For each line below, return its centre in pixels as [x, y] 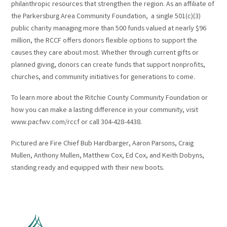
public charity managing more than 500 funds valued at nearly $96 [109, 29]
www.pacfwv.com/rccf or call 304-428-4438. [77, 123]
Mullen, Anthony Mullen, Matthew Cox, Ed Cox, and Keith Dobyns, [108, 156]
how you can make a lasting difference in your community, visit [105, 111]
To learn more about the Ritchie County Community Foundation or [110, 99]
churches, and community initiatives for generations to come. [103, 77]
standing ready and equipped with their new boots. [88, 168]
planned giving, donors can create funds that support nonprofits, [108, 65]
